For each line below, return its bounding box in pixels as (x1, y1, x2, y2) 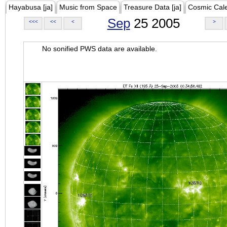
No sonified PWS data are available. (42, 45, 157, 53)
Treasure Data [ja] (124, 3, 181, 11)
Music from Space (59, 3, 117, 11)
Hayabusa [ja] (9, 3, 53, 11)
